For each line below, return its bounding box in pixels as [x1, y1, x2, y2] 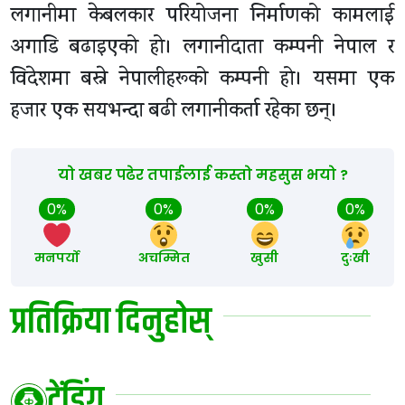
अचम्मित [137, 249, 190, 268]
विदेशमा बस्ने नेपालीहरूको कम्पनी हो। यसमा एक [11, 65, 394, 97]
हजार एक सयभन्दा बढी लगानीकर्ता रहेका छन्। [11, 97, 337, 128]
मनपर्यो [34, 249, 79, 268]
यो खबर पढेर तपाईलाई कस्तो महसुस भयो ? [57, 165, 348, 186]
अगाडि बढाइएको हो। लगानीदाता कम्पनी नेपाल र [11, 33, 394, 65]
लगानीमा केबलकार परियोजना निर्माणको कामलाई [11, 2, 394, 33]
